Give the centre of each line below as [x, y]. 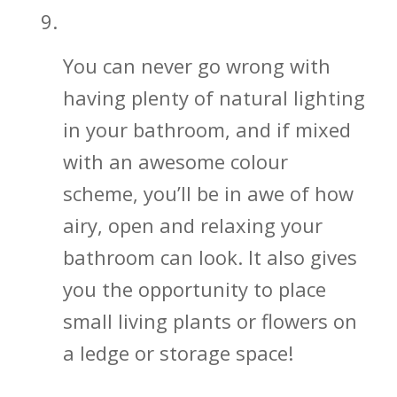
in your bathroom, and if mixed [206, 130]
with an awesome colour [175, 162]
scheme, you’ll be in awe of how [208, 194]
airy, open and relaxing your [192, 226]
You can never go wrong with [196, 66]
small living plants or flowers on [210, 321]
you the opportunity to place [194, 289]
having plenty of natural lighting [214, 98]
